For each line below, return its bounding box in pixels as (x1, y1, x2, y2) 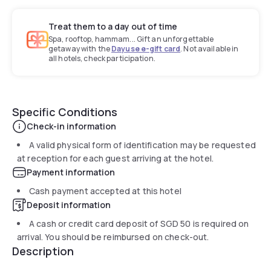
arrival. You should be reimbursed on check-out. (17, 230, 209, 243)
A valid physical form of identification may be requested (29, 139, 256, 151)
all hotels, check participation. (48, 53, 155, 64)
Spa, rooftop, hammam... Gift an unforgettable (48, 33, 214, 44)
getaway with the (48, 43, 112, 54)
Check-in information (27, 120, 116, 132)
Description (12, 243, 74, 258)
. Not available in (180, 43, 239, 54)
